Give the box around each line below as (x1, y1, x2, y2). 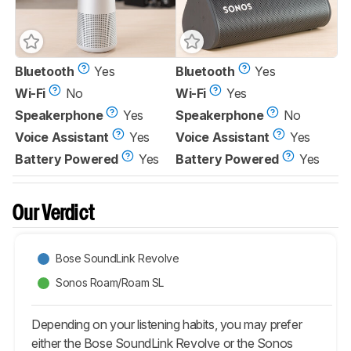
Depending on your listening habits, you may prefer (31, 316, 302, 332)
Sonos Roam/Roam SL (56, 276, 165, 290)
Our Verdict (13, 204, 96, 224)
